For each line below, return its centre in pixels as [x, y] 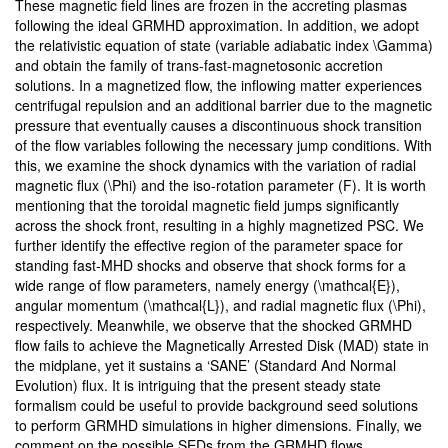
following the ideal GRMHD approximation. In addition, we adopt [217, 25]
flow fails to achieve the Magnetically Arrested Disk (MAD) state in [222, 345]
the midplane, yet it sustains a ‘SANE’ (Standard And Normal [205, 365]
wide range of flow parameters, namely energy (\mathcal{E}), [207, 285]
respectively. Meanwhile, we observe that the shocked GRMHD [213, 325]
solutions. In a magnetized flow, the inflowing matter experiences [218, 85]
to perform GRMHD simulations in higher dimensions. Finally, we [218, 425]
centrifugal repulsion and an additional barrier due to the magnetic [223, 105]
